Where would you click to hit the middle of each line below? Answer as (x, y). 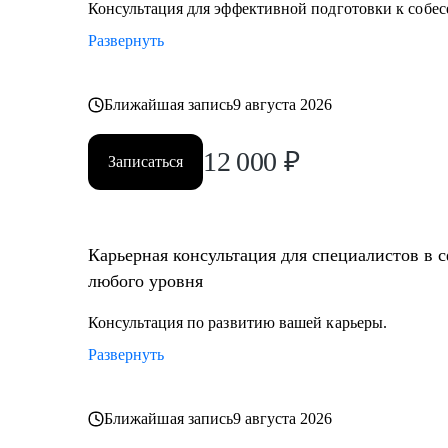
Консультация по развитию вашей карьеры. (238, 322)
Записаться (145, 161)
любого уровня (145, 281)
